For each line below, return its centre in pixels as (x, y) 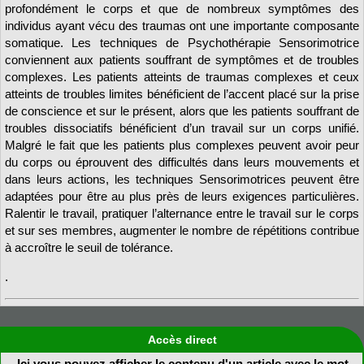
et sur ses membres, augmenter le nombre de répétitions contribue (182, 231)
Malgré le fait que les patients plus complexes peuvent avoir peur (182, 145)
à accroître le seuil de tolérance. (89, 248)
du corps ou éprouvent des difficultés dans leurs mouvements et (182, 162)
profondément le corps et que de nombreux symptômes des (182, 9)
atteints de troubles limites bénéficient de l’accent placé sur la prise (182, 94)
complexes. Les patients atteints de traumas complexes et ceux (182, 77)
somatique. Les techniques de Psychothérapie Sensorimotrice (182, 43)
